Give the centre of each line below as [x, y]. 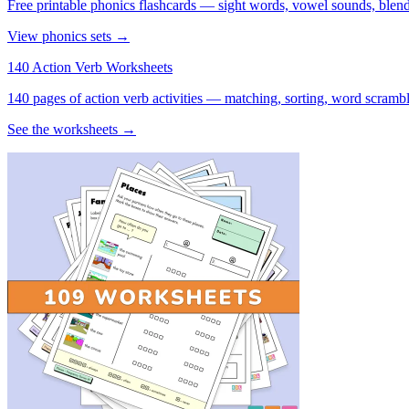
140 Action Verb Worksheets [90, 67]
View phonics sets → [68, 36]
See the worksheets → [72, 129]
